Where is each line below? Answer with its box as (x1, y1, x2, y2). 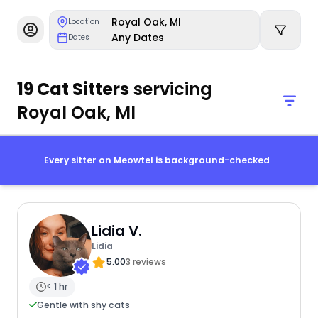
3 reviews (125, 256, 166, 268)
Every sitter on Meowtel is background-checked (43, 154, 270, 167)
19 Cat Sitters (16, 77, 129, 101)
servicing (128, 77, 212, 101)
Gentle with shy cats (36, 298, 130, 311)
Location (68, 16, 100, 27)
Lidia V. (91, 221, 142, 241)
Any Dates (111, 31, 165, 45)
